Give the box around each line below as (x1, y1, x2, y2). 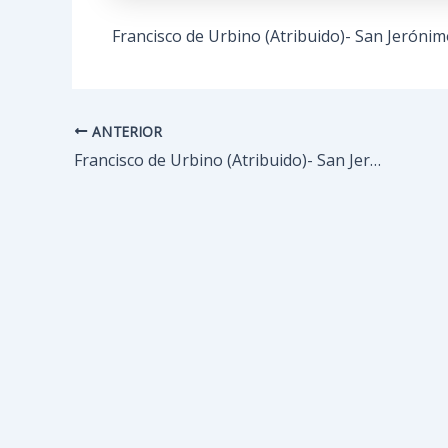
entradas (71, 173, 138, 196)
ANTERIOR (87, 121, 163, 141)
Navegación (71, 121, 160, 144)
